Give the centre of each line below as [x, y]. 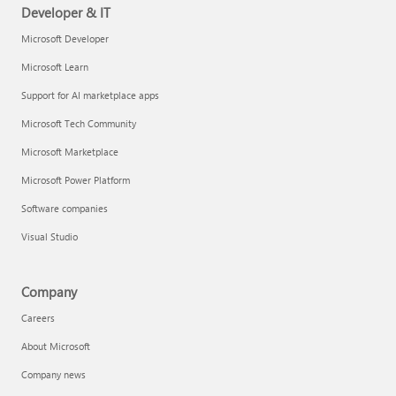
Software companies [65, 209]
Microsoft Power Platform [76, 180]
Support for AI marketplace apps [90, 95]
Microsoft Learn [55, 67]
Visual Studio [49, 237]
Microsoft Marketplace [70, 152]
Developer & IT [66, 13]
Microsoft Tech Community [79, 124]
